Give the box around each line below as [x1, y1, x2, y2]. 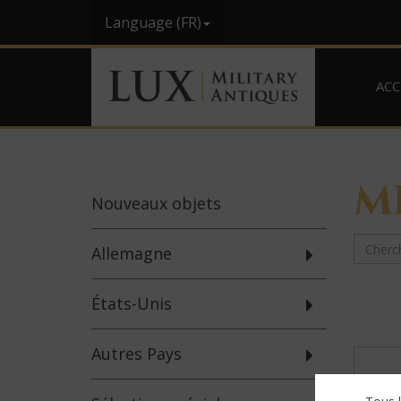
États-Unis [91, 293, 172, 314]
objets [167, 192, 221, 214]
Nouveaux [91, 192, 167, 214]
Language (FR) [105, 13, 201, 32]
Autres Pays [91, 343, 182, 364]
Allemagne [91, 243, 172, 264]
